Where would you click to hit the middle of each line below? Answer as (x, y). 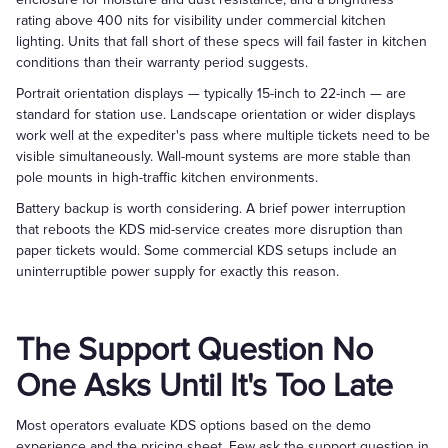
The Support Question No (194, 350)
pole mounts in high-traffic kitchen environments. (167, 177)
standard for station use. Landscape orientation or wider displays (216, 114)
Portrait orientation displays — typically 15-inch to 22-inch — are (211, 93)
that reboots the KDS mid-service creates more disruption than (209, 229)
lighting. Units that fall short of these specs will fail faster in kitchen (221, 41)
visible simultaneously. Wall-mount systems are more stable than (213, 156)
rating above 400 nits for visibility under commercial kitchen (201, 20)
